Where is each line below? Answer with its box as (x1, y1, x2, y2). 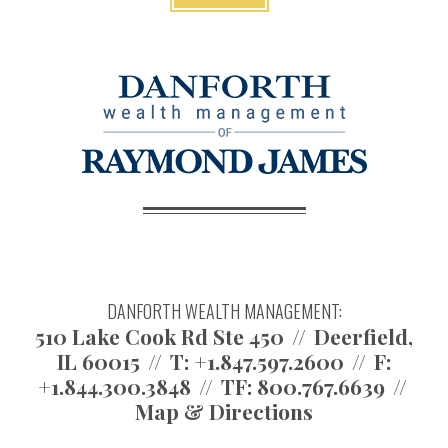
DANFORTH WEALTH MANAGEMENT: (106, 297, 342, 324)
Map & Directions (135, 396, 313, 425)
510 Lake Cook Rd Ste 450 (35, 321, 284, 350)
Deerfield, (314, 321, 413, 350)
